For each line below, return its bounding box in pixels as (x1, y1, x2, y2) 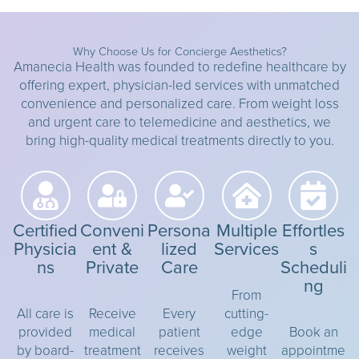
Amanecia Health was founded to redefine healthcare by (13, 56, 346, 75)
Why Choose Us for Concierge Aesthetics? (72, 42, 287, 58)
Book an (288, 322, 338, 341)
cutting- (224, 304, 269, 323)
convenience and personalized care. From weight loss (20, 93, 339, 112)
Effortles (282, 217, 345, 243)
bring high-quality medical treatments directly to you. (25, 130, 334, 149)
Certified (13, 217, 79, 243)
